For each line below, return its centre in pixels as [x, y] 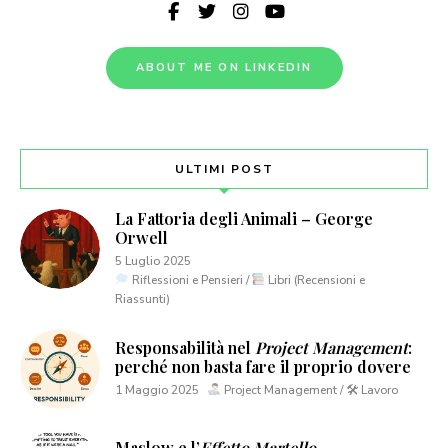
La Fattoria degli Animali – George [244, 218]
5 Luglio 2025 [153, 260]
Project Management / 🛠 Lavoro [309, 389]
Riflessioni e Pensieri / [190, 279]
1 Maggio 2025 [157, 389]
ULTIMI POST [224, 168]
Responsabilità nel [185, 347]
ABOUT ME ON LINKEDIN [224, 67]
